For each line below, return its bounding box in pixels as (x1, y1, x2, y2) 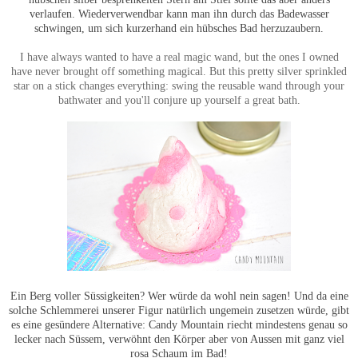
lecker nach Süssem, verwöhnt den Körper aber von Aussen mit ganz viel (14, 332, 344, 346)
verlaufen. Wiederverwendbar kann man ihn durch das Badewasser (29, 7, 329, 21)
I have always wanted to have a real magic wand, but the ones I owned (19, 50, 339, 64)
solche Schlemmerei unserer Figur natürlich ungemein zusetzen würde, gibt (9, 304, 349, 317)
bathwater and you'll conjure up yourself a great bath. (58, 93, 300, 107)
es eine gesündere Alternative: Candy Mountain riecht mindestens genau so (10, 318, 348, 332)
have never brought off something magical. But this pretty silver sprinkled (11, 65, 347, 78)
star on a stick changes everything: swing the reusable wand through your (14, 79, 344, 93)
